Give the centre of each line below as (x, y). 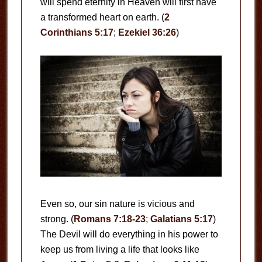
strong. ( (57, 219)
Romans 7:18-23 (109, 219)
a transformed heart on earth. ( (102, 17)
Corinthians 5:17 (77, 32)
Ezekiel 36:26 (147, 32)
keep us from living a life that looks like (120, 249)
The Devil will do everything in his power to (129, 234)
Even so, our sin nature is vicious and (117, 204)
